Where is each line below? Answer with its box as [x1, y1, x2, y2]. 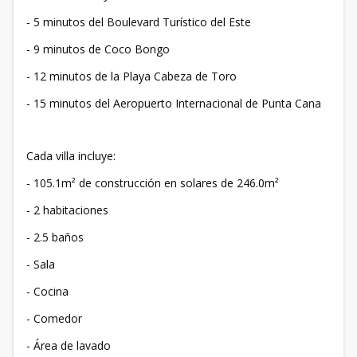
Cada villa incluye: [26, 147, 116, 163]
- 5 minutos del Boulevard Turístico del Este [26, 14, 251, 29]
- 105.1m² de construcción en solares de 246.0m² [26, 175, 279, 190]
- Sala [26, 256, 55, 272]
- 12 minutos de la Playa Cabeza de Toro [26, 68, 237, 84]
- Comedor [26, 310, 82, 326]
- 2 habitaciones [26, 202, 108, 218]
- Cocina [26, 283, 69, 299]
